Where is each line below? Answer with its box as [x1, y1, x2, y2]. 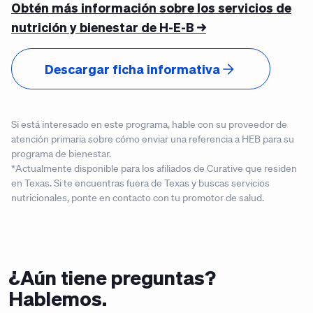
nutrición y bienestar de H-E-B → [11, 19, 206, 35]
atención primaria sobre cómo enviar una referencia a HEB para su [11, 133, 294, 145]
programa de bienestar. [11, 147, 111, 160]
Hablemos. [8, 286, 107, 311]
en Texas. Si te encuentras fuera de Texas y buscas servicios [11, 177, 270, 189]
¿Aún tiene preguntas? [8, 265, 216, 290]
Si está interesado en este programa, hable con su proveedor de [11, 118, 287, 131]
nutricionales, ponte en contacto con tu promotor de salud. [11, 191, 266, 204]
